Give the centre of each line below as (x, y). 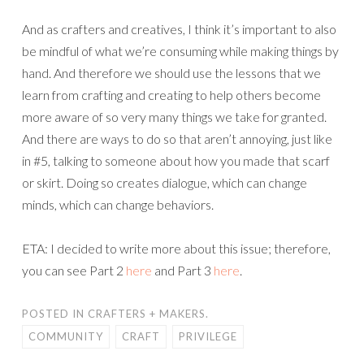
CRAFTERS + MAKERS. (148, 314)
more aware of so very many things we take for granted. (174, 117)
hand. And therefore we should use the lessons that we (171, 73)
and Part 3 (183, 270)
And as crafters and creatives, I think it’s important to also (179, 29)
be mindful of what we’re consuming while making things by (180, 51)
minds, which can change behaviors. (118, 204)
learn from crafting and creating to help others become (171, 95)
